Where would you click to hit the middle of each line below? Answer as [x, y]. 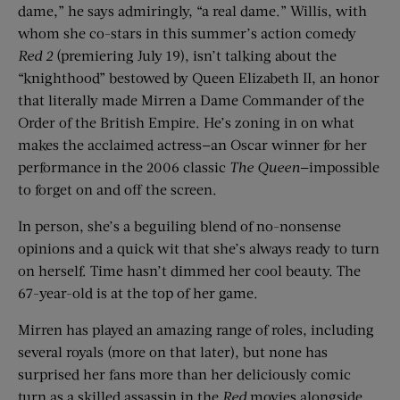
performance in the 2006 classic [124, 166]
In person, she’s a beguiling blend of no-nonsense [179, 225]
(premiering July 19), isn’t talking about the [195, 54]
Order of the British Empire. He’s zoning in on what [186, 121]
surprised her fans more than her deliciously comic [184, 373]
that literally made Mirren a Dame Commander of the [191, 99]
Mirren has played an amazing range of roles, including [196, 329]
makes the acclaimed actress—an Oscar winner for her [192, 144]
